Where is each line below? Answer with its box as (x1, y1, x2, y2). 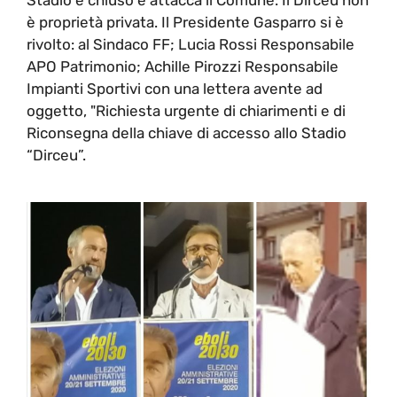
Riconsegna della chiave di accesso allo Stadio (27, 123, 346, 142)
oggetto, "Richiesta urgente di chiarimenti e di (27, 101, 346, 120)
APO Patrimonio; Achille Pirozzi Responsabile (27, 57, 339, 75)
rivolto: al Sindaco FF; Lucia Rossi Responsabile (27, 35, 354, 53)
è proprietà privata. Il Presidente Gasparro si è (27, 12, 344, 31)
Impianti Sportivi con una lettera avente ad (27, 79, 323, 97)
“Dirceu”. (27, 145, 86, 164)
